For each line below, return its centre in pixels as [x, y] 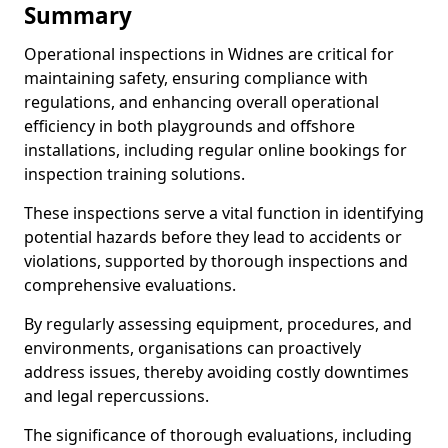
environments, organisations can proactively [192, 348]
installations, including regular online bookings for [215, 150]
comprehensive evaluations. [132, 285]
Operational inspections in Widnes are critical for [209, 54]
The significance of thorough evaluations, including [218, 435]
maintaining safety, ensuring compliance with [196, 78]
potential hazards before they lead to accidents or [213, 237]
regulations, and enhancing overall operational [201, 102]
